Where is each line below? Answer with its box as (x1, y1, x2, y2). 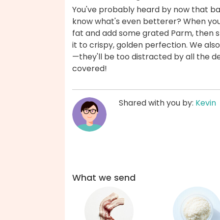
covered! (72, 63, 107, 75)
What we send (72, 171, 136, 184)
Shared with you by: (119, 97, 195, 109)
